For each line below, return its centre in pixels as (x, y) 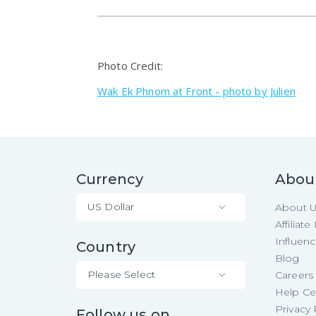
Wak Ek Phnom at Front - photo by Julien (196, 91)
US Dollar (111, 207)
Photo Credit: (130, 65)
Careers (294, 275)
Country (106, 247)
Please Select (121, 274)
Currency (110, 179)
